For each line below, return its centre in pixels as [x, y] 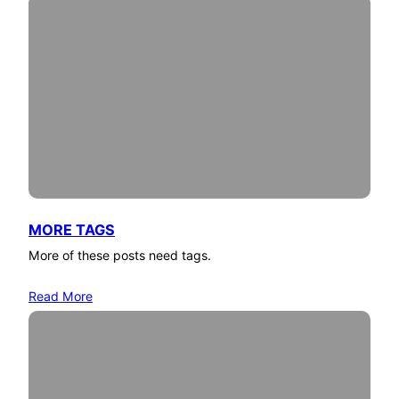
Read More [61, 296]
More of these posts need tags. [120, 255]
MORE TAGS [72, 229]
